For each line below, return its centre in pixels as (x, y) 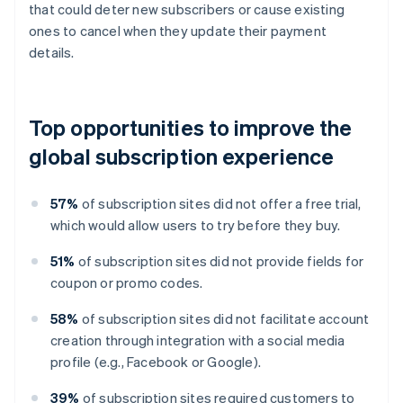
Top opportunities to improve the (191, 128)
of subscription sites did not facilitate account (224, 319)
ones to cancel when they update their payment (178, 31)
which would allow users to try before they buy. (196, 225)
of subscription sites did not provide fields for (219, 261)
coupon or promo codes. (127, 283)
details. (52, 53)
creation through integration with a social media (198, 340)
